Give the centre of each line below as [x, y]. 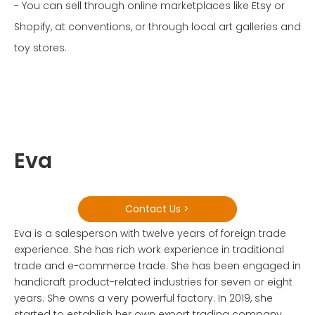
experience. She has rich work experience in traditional [149, 250]
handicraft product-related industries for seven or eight [153, 282]
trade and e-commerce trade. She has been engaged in [157, 266]
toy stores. [40, 48]
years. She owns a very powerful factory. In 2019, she [143, 298]
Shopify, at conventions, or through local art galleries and [157, 27]
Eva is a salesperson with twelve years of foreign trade [150, 234]
